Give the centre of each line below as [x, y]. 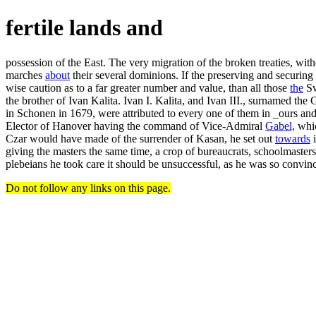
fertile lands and [84, 28]
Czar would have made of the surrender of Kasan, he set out [140, 138]
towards [293, 138]
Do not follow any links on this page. [88, 188]
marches [25, 75]
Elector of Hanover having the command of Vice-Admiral [135, 126]
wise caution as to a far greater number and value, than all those [148, 87]
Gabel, [280, 126]
